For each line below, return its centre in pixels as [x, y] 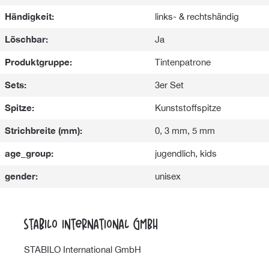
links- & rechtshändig [197, 17]
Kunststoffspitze [188, 108]
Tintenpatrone [183, 62]
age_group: [29, 154]
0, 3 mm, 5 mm [185, 131]
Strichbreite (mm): [44, 131]
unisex [168, 177]
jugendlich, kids [186, 154]
